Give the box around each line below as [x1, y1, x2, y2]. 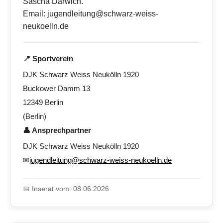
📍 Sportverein [23, 54, 73, 63]
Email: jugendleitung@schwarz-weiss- [23, 9, 158, 18]
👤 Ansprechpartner [23, 126, 91, 135]
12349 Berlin [23, 98, 63, 107]
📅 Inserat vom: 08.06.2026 [23, 185, 109, 193]
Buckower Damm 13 [23, 84, 90, 93]
